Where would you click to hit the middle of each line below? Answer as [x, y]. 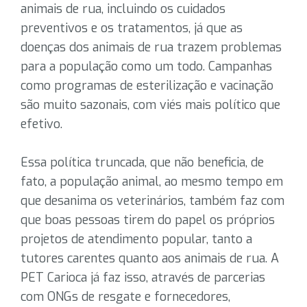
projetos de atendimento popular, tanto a [136, 239]
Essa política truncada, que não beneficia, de [142, 162]
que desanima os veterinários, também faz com [152, 201]
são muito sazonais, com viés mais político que [150, 105]
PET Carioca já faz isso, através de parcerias [143, 278]
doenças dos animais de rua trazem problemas [151, 47]
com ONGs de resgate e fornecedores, [125, 297]
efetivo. [41, 124]
